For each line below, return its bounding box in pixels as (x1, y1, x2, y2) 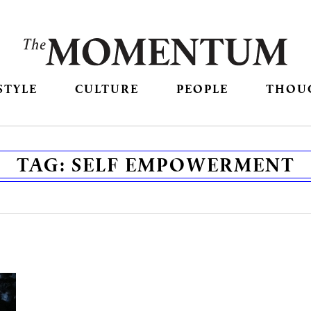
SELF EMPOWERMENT (71, 152, 295, 178)
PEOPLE (176, 81, 229, 97)
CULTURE (74, 81, 139, 97)
